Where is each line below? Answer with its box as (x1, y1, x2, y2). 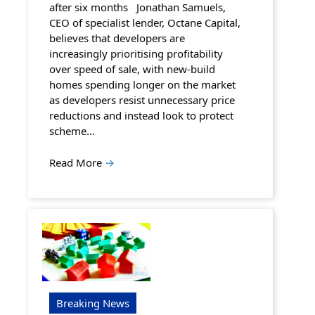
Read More (49, 155, 105, 169)
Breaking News (56, 295, 129, 310)
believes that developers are (49, 31, 185, 46)
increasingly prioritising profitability (49, 46, 223, 61)
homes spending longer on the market (49, 77, 236, 92)
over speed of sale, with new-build (49, 62, 215, 77)
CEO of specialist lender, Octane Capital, (49, 15, 240, 30)
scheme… (49, 124, 95, 139)
